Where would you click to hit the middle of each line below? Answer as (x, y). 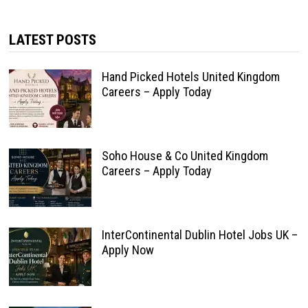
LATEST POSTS (52, 40)
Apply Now (128, 250)
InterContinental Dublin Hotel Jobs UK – (199, 235)
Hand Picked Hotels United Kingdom (190, 77)
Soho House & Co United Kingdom (185, 156)
